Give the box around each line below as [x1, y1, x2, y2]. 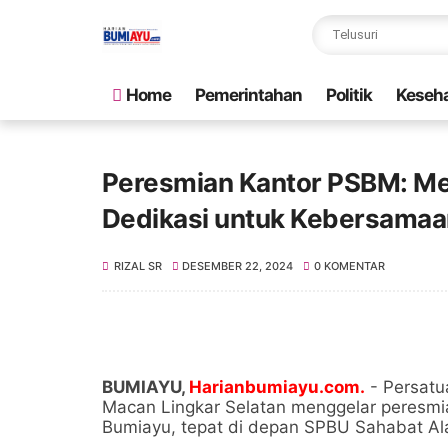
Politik [326, 85, 372, 105]
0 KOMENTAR [313, 259, 385, 273]
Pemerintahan [195, 85, 302, 105]
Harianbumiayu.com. [189, 377, 365, 397]
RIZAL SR [114, 259, 162, 273]
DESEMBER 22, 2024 [182, 259, 294, 273]
